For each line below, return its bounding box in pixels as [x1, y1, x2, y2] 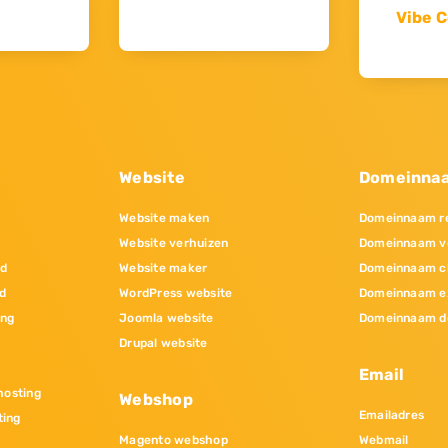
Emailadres [358, 407, 425, 422]
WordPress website [119, 285, 233, 300]
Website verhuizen [119, 235, 229, 250]
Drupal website [119, 335, 208, 350]
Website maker [119, 260, 208, 275]
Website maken [119, 210, 210, 225]
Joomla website [119, 310, 214, 325]
